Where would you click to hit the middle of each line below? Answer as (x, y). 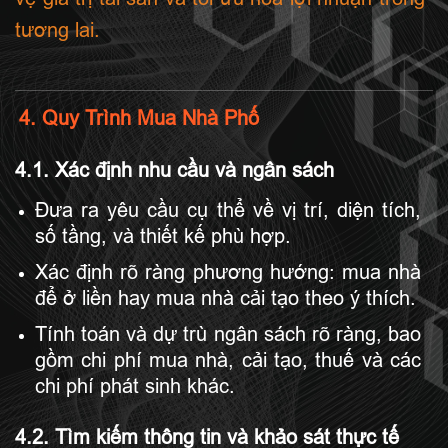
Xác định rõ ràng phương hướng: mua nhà (228, 271)
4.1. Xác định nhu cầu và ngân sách (174, 169)
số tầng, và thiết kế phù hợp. (163, 235)
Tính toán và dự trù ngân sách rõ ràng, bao (228, 333)
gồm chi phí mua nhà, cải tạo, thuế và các (228, 359)
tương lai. (57, 30)
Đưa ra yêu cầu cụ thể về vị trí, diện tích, (228, 209)
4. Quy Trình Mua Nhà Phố (139, 118)
